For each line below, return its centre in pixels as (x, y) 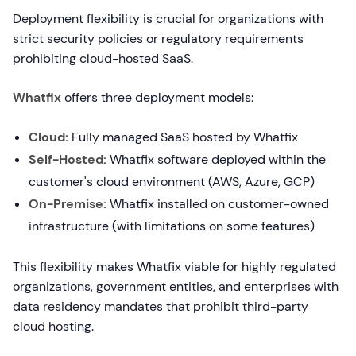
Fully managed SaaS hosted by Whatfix (183, 137)
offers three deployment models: (157, 97)
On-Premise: (68, 204)
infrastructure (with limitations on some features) (172, 226)
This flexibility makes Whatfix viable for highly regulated (174, 267)
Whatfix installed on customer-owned (218, 204)
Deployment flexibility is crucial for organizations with (168, 19)
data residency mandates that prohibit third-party (161, 306)
